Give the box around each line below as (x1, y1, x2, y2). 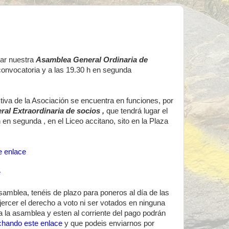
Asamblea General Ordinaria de (36, 56, 148, 64)
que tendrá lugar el (106, 107, 168, 115)
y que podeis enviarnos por (64, 219, 154, 227)
